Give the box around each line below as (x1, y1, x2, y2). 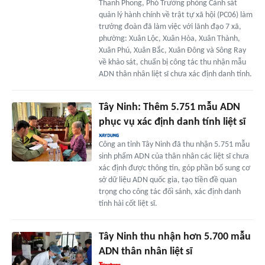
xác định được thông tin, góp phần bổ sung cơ (98, 163, 250, 173)
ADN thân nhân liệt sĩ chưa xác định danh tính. (98, 69, 252, 79)
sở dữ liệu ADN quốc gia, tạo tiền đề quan (98, 175, 237, 185)
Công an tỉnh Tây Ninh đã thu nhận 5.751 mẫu (98, 140, 250, 149)
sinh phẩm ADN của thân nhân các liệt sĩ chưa (98, 151, 249, 161)
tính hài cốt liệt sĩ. (98, 199, 157, 208)
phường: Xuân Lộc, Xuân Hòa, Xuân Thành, (98, 34, 240, 43)
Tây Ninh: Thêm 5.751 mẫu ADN (98, 101, 240, 113)
